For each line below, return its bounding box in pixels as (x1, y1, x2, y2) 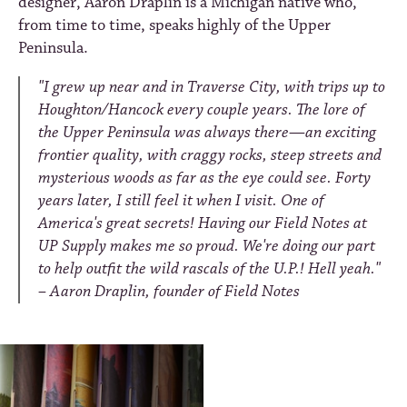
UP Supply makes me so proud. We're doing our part (38, 236, 375, 257)
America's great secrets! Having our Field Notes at (38, 213, 367, 234)
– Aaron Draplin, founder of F (38, 282, 233, 303)
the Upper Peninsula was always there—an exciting (38, 123, 376, 144)
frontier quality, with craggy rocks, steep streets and (38, 145, 382, 166)
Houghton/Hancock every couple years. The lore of (38, 100, 365, 121)
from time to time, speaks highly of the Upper (18, 15, 331, 36)
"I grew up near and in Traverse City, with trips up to (38, 77, 385, 98)
